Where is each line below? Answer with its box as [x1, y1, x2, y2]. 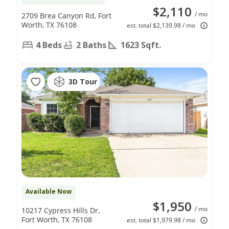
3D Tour [68, 77, 97, 87]
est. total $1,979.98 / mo [127, 215, 195, 224]
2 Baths [76, 39, 106, 51]
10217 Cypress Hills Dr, [21, 205, 100, 215]
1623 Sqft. [121, 39, 161, 51]
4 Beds [36, 39, 62, 51]
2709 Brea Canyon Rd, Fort [21, 10, 111, 20]
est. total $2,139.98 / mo [127, 20, 195, 30]
